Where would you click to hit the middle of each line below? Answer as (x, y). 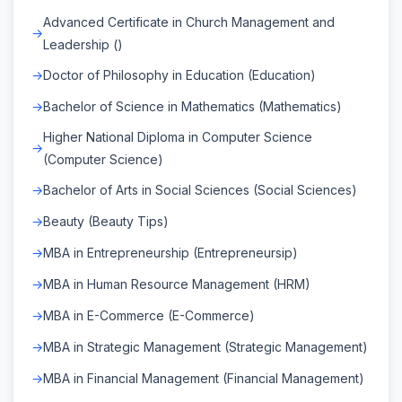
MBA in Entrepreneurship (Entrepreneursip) (170, 252)
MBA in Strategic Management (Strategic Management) (205, 346)
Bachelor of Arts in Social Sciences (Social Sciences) (200, 189)
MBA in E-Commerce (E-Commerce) (149, 315)
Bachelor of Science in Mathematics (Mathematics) (192, 106)
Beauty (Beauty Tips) (106, 221)
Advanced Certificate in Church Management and (189, 22)
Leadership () (83, 44)
